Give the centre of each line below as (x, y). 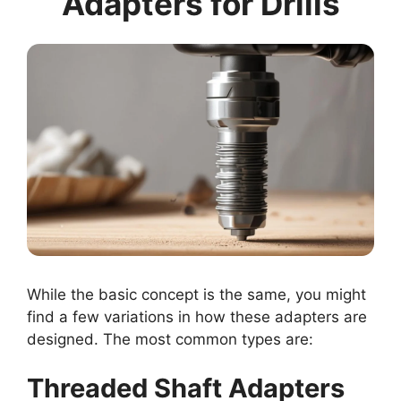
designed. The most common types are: (170, 339)
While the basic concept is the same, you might (196, 294)
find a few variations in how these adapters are (197, 316)
